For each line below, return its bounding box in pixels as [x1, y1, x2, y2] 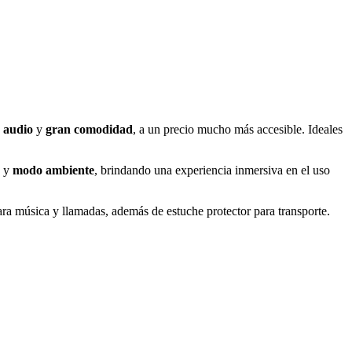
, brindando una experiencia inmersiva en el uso [94, 163, 330, 177]
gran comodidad [46, 122, 133, 136]
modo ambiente [13, 163, 94, 177]
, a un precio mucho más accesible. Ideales [133, 122, 343, 136]
